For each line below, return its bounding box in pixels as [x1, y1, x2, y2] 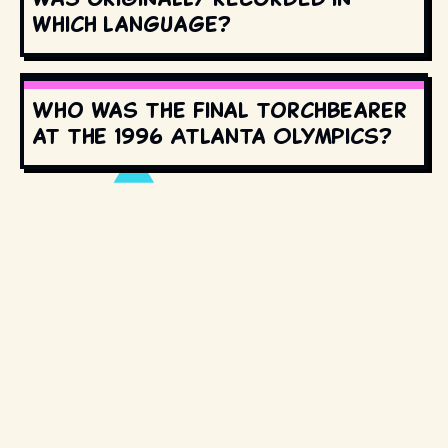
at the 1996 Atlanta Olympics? [32, 120, 392, 151]
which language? [32, 8, 231, 39]
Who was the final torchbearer [32, 94, 407, 125]
